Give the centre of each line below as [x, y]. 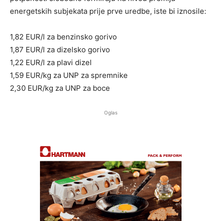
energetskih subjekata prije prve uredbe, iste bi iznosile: [108, 11]
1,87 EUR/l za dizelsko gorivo [60, 49]
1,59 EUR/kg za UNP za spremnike [69, 75]
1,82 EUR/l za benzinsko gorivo [63, 37]
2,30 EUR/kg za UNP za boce [60, 88]
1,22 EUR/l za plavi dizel [51, 62]
